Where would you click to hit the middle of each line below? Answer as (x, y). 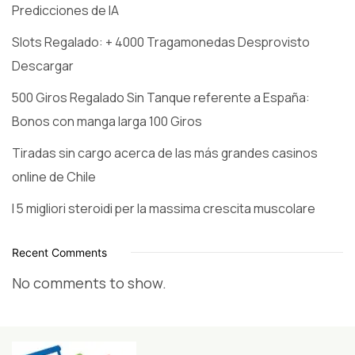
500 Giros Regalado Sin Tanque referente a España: (161, 97)
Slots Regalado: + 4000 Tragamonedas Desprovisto (161, 42)
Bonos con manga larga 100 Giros (107, 121)
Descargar (43, 65)
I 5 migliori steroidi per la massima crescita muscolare (164, 208)
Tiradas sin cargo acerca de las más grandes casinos (165, 153)
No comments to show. (89, 282)
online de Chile (54, 176)
